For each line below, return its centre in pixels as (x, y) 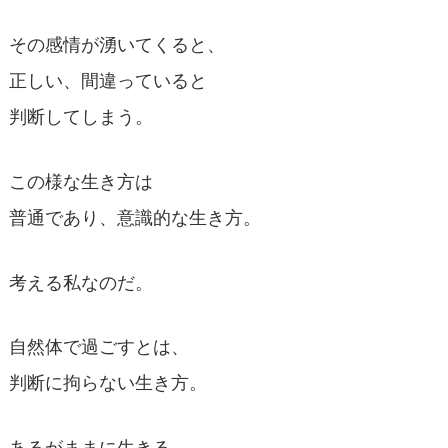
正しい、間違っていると (107, 80)
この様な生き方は (80, 181)
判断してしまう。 (80, 116)
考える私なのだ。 (80, 282)
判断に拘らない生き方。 (107, 383)
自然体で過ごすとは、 (98, 347)
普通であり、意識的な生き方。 (134, 217)
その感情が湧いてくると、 (116, 44)
